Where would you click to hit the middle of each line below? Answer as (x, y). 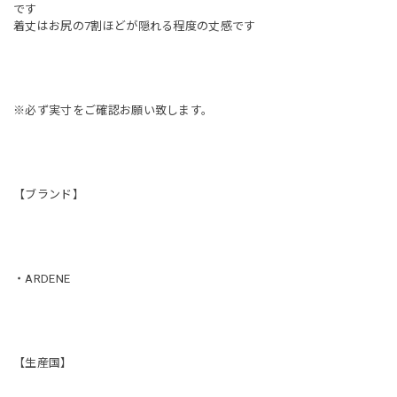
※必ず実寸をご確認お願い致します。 (113, 110)
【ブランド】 (49, 194)
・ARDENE (42, 278)
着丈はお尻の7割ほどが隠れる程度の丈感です (135, 26)
